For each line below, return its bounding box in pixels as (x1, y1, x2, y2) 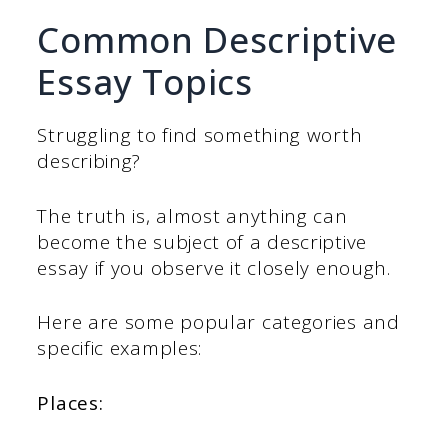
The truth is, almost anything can (37, 202, 348, 229)
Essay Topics (37, 58, 253, 106)
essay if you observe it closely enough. (37, 254, 391, 281)
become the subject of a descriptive (37, 228, 367, 255)
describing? (37, 148, 142, 175)
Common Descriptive (37, 16, 398, 64)
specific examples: (37, 335, 203, 362)
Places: (37, 389, 104, 416)
